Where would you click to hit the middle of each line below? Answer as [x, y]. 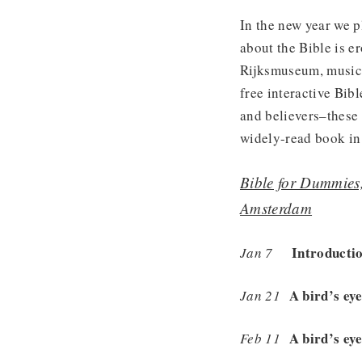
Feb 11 [263, 338]
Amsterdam [276, 208]
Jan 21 [261, 295]
